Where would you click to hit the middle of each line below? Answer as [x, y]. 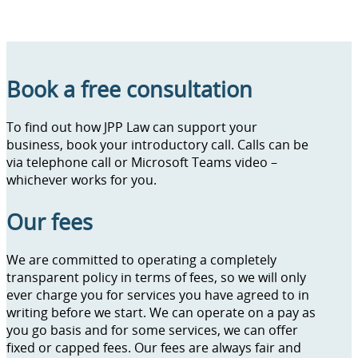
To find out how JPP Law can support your [132, 127]
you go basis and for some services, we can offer [152, 330]
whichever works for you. [83, 179]
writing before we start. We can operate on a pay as [161, 313]
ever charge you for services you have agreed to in [158, 295]
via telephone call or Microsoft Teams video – [142, 162]
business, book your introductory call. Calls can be [157, 144]
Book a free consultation [129, 89]
